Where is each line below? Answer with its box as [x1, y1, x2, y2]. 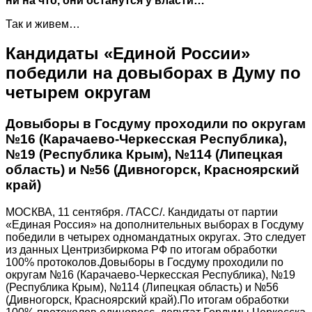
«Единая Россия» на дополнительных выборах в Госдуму [6, 219, 304, 231]
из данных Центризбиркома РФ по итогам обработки [6, 244, 277, 256]
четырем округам [6, 83, 151, 102]
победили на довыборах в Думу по [6, 63, 301, 83]
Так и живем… [6, 17, 80, 30]
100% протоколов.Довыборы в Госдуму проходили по [6, 256, 283, 269]
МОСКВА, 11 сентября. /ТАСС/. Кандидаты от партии [6, 206, 278, 219]
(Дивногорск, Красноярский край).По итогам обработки [6, 294, 289, 306]
